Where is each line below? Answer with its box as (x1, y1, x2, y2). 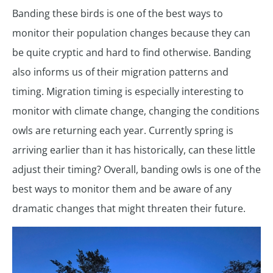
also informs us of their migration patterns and (12, 65, 229, 79)
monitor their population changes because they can (12, 26, 250, 40)
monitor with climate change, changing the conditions (12, 104, 260, 118)
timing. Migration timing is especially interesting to (12, 85, 244, 99)
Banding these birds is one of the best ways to (12, 7, 223, 21)
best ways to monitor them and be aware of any (12, 182, 232, 196)
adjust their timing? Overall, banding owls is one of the (12, 163, 261, 177)
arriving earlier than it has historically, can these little (12, 143, 255, 157)
